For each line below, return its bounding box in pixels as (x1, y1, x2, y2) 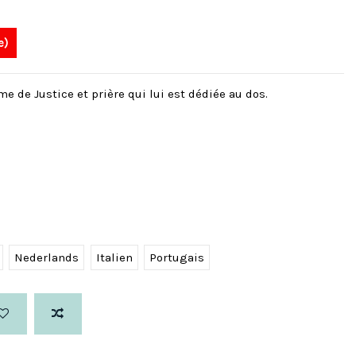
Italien (95, 250, 133, 265)
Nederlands (14, 250, 79, 265)
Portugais (149, 250, 204, 265)
